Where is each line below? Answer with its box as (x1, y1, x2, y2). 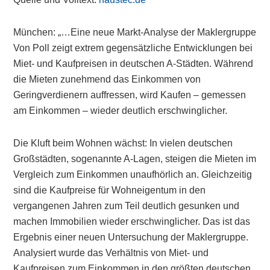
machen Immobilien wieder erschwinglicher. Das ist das (13, 216, 251, 227)
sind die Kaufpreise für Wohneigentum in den (13, 185, 206, 195)
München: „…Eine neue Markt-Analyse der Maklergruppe (13, 27, 257, 37)
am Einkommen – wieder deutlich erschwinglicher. (13, 105, 228, 116)
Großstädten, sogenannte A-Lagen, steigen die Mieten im (13, 154, 257, 164)
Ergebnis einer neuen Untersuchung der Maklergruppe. (13, 232, 249, 242)
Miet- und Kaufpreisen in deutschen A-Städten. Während (13, 58, 254, 69)
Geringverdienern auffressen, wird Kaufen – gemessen (13, 90, 246, 100)
